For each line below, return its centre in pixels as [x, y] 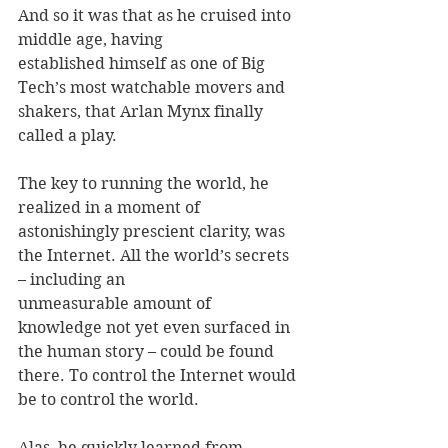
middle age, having [92, 39]
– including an [73, 279]
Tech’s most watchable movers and [153, 87]
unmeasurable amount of [116, 303]
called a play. [69, 135]
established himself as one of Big [143, 63]
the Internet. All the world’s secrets [155, 255]
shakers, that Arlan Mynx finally [142, 111]
